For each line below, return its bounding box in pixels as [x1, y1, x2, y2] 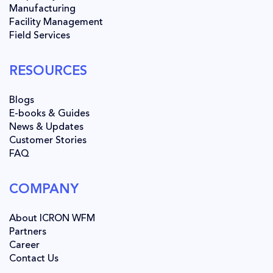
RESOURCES [9, 65, 87, 79]
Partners [9, 227, 46, 238]
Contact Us [9, 254, 58, 264]
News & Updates [9, 122, 83, 133]
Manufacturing [9, 4, 76, 15]
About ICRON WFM [9, 214, 95, 224]
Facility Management [9, 18, 103, 28]
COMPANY [9, 183, 79, 197]
